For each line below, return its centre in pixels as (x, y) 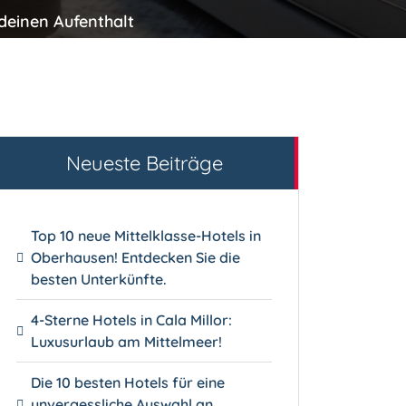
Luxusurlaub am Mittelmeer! (127, 341)
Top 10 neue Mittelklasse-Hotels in (146, 235)
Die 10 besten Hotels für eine (128, 382)
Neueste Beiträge (144, 163)
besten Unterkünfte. (99, 279)
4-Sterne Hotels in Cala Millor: (132, 319)
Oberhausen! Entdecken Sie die (136, 257)
